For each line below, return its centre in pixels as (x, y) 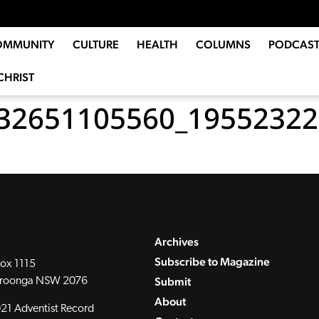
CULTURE (95, 45)
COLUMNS (223, 45)
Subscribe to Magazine (212, 261)
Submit (173, 281)
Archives (177, 241)
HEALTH (157, 45)
